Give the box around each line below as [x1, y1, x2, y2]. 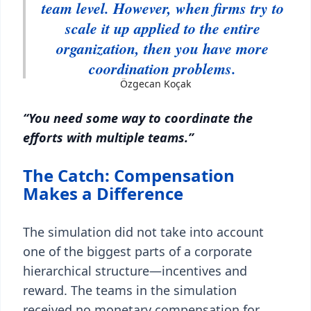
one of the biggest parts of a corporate [23, 243, 252, 260]
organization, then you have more [56, 37, 269, 59]
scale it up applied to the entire [65, 17, 260, 39]
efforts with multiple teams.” [23, 129, 194, 146]
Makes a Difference [23, 182, 183, 205]
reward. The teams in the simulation [23, 282, 237, 299]
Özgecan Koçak [120, 77, 191, 90]
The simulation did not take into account [23, 224, 264, 240]
